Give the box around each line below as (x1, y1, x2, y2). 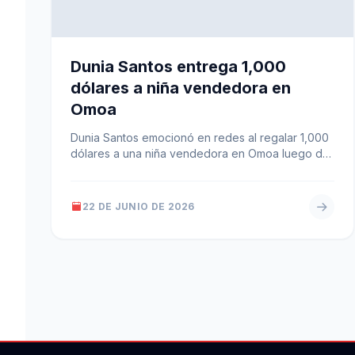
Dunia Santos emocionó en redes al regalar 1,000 (71, 130, 329, 144)
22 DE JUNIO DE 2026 (82, 200, 195, 212)
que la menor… (71, 162, 147, 176)
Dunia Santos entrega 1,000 (71, 56, 286, 76)
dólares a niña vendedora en (71, 78, 291, 97)
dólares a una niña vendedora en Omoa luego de (71, 146, 330, 160)
